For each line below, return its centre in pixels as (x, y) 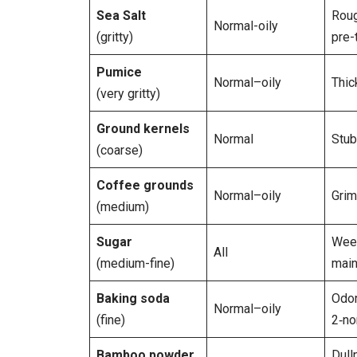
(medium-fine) (135, 264)
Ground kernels (143, 129)
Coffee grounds (145, 186)
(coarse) (120, 151)
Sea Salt (121, 16)
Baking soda (133, 299)
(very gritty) (128, 94)
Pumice (119, 73)
